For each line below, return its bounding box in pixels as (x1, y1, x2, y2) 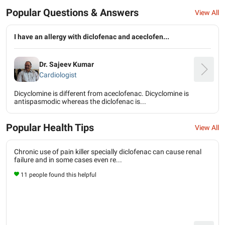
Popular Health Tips (6, 122, 94, 134)
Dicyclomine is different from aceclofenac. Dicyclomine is (14, 89, 189, 97)
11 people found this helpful (21, 171, 96, 178)
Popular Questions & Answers (6, 7, 139, 19)
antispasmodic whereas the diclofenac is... (14, 97, 146, 105)
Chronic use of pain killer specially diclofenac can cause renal (14, 148, 201, 156)
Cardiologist (39, 70, 77, 79)
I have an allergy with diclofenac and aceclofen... (14, 33, 169, 41)
